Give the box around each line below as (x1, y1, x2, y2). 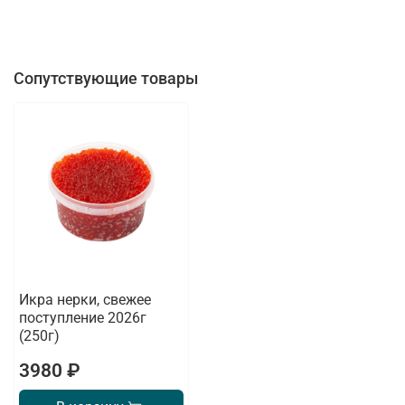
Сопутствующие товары (14, 68, 198, 88)
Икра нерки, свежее (18, 290, 151, 308)
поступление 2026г (18, 308, 146, 326)
